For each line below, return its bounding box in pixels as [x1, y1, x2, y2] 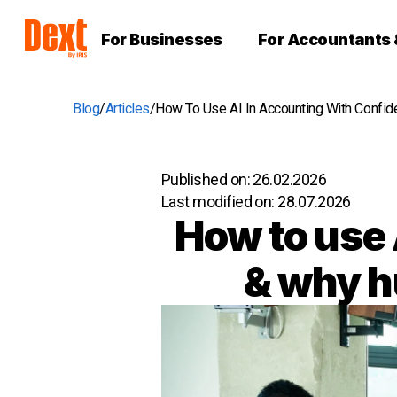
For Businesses [100, 29, 222, 49]
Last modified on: [161, 192, 278, 211]
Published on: [161, 170, 253, 189]
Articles [105, 100, 150, 117]
